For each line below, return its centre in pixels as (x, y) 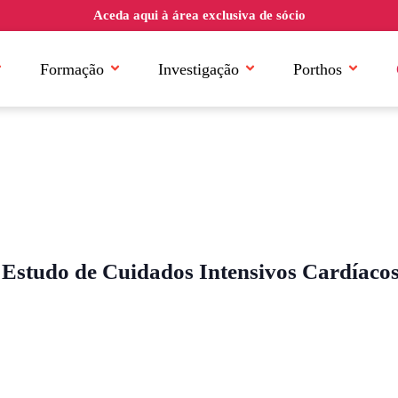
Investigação (199, 69)
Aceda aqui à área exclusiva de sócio (199, 15)
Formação (72, 69)
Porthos (318, 69)
